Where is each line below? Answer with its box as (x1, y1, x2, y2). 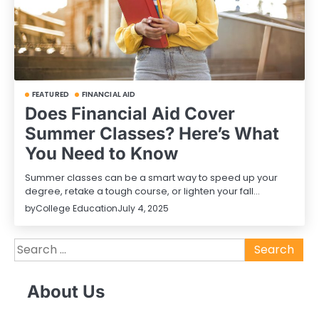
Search (14, 237, 53, 254)
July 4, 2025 (117, 202, 169, 215)
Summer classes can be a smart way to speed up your (25, 170, 278, 184)
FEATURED (32, 88, 69, 100)
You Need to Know (25, 142, 178, 164)
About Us (27, 281, 105, 303)
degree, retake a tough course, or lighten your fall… (25, 184, 260, 198)
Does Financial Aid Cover (25, 103, 235, 124)
